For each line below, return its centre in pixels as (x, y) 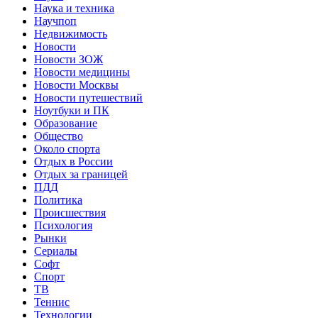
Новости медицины (82, 72)
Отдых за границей (81, 174)
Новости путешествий (88, 97)
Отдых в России (73, 161)
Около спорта (67, 148)
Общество (59, 136)
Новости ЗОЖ (68, 59)
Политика (58, 199)
